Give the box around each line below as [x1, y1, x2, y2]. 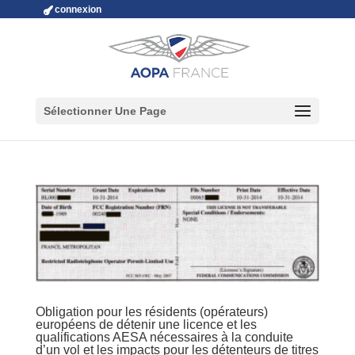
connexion [54, 4, 101, 15]
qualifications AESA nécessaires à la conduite [35, 330, 293, 345]
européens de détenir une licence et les [35, 318, 257, 332]
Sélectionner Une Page [43, 105, 166, 117]
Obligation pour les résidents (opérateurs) [35, 305, 268, 319]
